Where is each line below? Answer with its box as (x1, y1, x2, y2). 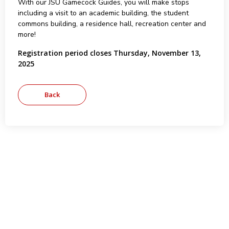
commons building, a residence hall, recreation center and (17, 19, 206, 29)
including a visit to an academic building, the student (17, 8, 189, 18)
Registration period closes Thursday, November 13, (17, 48, 201, 58)
